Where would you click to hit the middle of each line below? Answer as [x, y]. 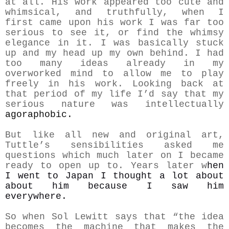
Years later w [165, 166]
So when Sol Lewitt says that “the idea [114, 217]
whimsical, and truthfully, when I [114, 13]
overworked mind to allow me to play [114, 74]
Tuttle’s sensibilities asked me [114, 145]
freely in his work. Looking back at [114, 84]
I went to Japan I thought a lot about [114, 176]
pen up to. [94, 166]
